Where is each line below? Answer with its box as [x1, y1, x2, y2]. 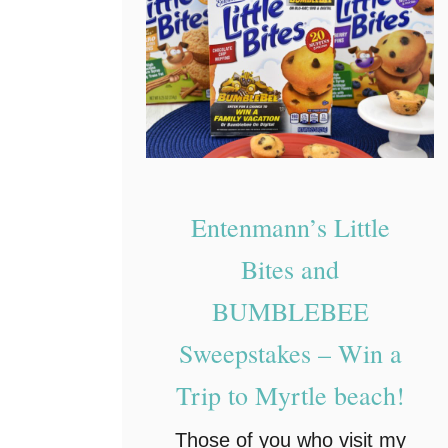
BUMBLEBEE [211, 294, 369, 329]
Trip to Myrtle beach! [175, 378, 405, 413]
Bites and [241, 252, 339, 287]
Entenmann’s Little [190, 210, 390, 245]
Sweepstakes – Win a [178, 336, 402, 371]
